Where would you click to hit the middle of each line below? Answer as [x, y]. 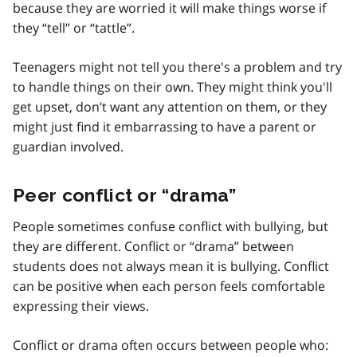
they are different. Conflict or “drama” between [153, 246]
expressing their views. [81, 306]
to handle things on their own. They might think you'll [173, 86]
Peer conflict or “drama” [125, 194]
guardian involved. [68, 146]
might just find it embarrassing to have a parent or [165, 126]
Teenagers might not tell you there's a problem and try [177, 67]
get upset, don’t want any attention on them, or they [170, 106]
